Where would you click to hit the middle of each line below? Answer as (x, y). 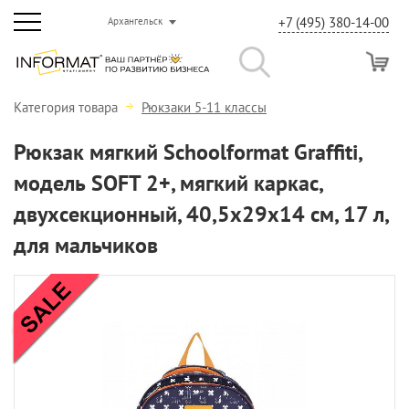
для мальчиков (86, 245)
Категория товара (68, 107)
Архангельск (135, 21)
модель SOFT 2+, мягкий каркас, (168, 183)
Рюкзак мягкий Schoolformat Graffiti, (188, 152)
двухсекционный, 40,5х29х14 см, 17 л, (201, 214)
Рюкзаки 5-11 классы (204, 107)
